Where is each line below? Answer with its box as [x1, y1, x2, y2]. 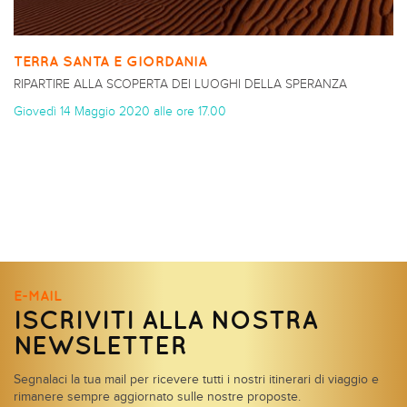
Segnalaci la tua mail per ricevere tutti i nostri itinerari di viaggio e [14, 373, 379, 386]
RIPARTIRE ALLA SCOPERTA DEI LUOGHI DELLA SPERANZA [14, 77, 347, 91]
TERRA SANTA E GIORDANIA [14, 52, 207, 69]
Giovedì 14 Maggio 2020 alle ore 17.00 [14, 104, 226, 118]
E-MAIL [14, 287, 62, 303]
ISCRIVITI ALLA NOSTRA [14, 304, 318, 334]
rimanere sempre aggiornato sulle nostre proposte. [14, 391, 301, 403]
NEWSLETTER [14, 330, 187, 360]
